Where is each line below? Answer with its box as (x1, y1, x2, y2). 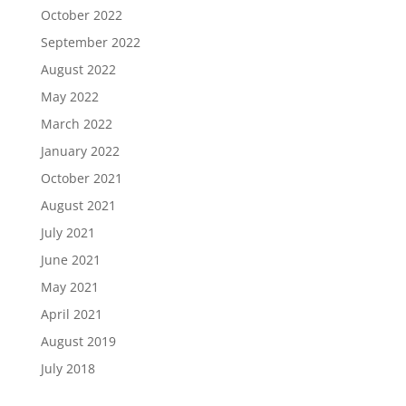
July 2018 (40, 360, 95, 378)
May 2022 (40, 88, 99, 106)
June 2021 (40, 251, 101, 269)
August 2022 (40, 61, 116, 79)
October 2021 (40, 169, 122, 188)
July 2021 (40, 224, 95, 242)
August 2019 (40, 333, 116, 351)
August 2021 (40, 197, 116, 215)
